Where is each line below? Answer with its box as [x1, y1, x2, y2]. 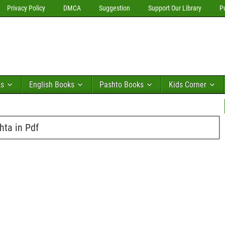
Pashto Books [99, 80, 144, 89]
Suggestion [99, 4, 130, 12]
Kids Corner [169, 80, 206, 89]
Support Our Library [148, 4, 201, 12]
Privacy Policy [7, 4, 45, 12]
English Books [29, 80, 74, 89]
